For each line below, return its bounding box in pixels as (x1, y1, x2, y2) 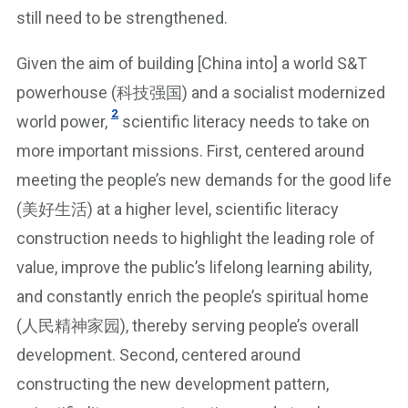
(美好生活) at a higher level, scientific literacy (16, 199, 339, 219)
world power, (16, 112, 107, 131)
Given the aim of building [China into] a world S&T (16, 54, 367, 73)
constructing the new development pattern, (16, 374, 329, 393)
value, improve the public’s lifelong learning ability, (16, 258, 372, 277)
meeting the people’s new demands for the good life (16, 170, 392, 189)
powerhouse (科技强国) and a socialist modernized (16, 83, 385, 102)
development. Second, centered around (16, 345, 301, 364)
